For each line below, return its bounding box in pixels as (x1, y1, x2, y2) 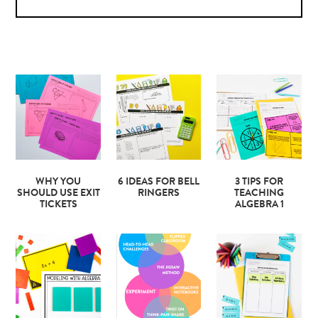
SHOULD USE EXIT (16, 188, 100, 199)
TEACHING (234, 188, 285, 199)
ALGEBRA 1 (234, 199, 284, 210)
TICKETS (39, 199, 77, 210)
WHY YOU (35, 177, 82, 187)
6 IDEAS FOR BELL (118, 177, 200, 187)
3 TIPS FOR (235, 177, 284, 187)
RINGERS (138, 188, 180, 199)
